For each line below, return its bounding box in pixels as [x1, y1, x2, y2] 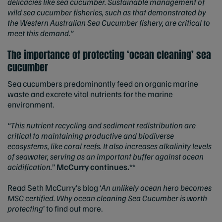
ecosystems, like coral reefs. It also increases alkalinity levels [7, 140, 212, 151]
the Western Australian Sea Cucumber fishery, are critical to [7, 17, 210, 28]
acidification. [7, 161, 52, 172]
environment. [7, 99, 55, 110]
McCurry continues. [56, 161, 129, 172]
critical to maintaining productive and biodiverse [7, 130, 174, 141]
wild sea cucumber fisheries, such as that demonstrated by [7, 7, 206, 18]
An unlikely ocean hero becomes [101, 182, 212, 193]
